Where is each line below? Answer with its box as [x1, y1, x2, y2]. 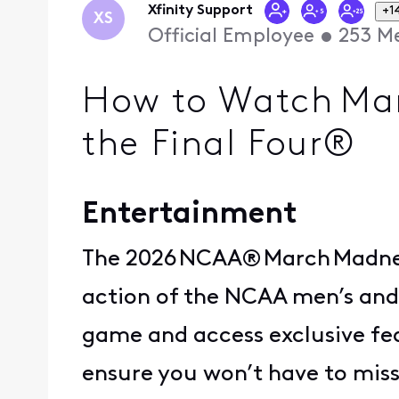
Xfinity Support [147, 4, 253, 19]
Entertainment [82, 200, 297, 231]
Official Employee [147, 27, 314, 48]
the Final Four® [82, 127, 355, 164]
